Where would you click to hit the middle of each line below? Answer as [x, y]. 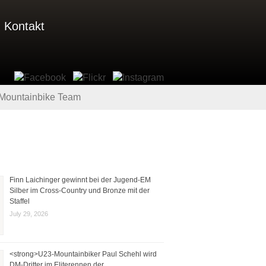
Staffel [20, 201]
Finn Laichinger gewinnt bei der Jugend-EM [80, 180]
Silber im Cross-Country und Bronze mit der [80, 190]
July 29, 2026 [29, 213]
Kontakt [24, 26]
